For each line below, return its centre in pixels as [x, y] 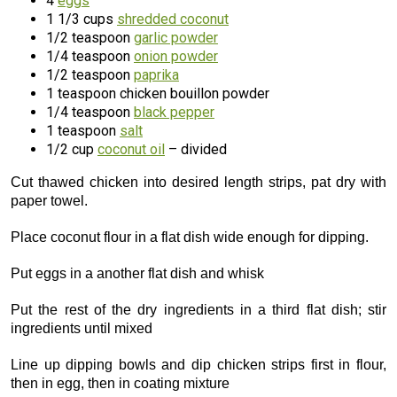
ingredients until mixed [82, 328]
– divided [196, 149]
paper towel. [49, 201]
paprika [156, 75]
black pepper [174, 112]
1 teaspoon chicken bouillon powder [158, 93]
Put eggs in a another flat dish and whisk [137, 273]
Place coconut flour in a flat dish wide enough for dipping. [190, 237]
